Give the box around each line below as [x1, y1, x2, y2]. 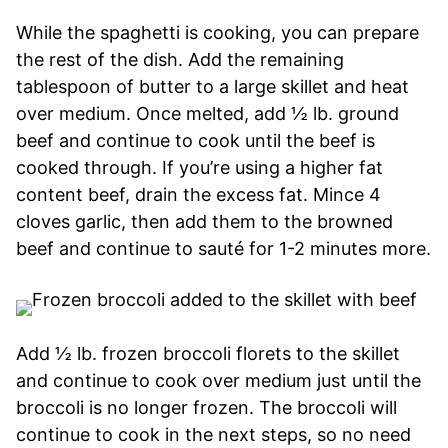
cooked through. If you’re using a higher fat [16, 156, 383, 178]
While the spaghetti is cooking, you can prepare [16, 21, 419, 43]
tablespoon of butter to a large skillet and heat [16, 75, 409, 97]
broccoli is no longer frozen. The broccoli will [16, 396, 397, 418]
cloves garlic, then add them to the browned [16, 210, 393, 232]
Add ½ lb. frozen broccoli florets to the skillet [16, 342, 400, 364]
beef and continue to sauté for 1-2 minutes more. [16, 237, 431, 259]
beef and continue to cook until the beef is [16, 129, 375, 151]
